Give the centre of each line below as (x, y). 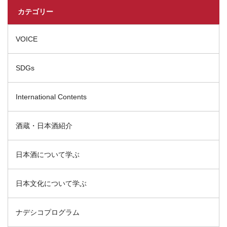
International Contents (51, 97)
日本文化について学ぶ (51, 183)
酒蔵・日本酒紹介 (44, 126)
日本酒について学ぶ (48, 155)
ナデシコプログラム (48, 212)
